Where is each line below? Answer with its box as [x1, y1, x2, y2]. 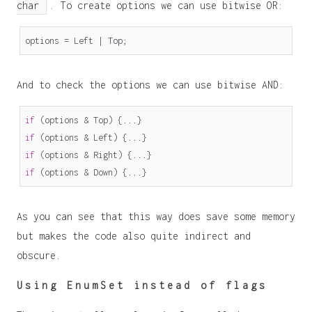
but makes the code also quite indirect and [17, 229, 251, 242]
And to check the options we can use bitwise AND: [17, 78, 284, 91]
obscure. [17, 249, 61, 261]
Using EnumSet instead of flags [17, 279, 267, 291]
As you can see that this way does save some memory [17, 210, 295, 222]
